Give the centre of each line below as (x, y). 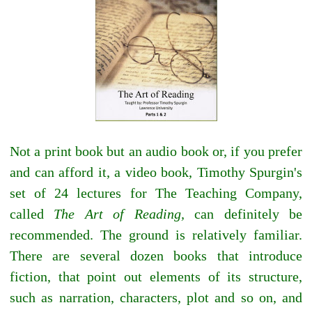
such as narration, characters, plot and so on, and (156, 298)
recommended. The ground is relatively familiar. (156, 235)
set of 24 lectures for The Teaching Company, (156, 193)
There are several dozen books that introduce (156, 256)
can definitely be (243, 214)
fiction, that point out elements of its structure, (156, 277)
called (32, 214)
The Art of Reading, (119, 214)
